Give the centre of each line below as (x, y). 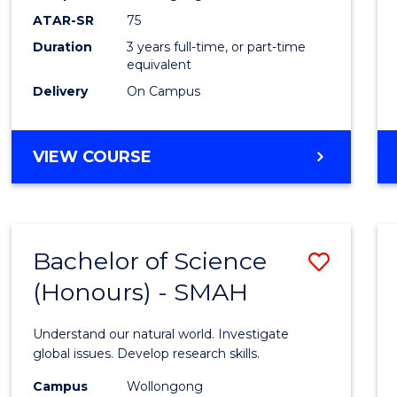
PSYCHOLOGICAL (223, 198)
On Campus (164, 91)
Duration (63, 47)
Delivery (61, 91)
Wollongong (165, 386)
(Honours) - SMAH (141, 292)
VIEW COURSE (93, 156)
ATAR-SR (64, 20)
